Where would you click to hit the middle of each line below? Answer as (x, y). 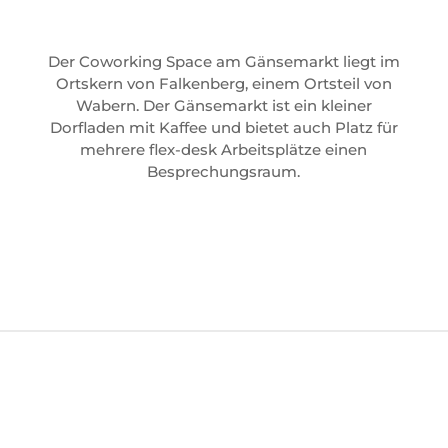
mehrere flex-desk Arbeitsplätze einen (224, 149)
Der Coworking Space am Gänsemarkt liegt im (223, 61)
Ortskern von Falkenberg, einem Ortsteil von (223, 83)
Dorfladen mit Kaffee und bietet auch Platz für (223, 127)
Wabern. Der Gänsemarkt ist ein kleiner (223, 105)
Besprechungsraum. (224, 171)
